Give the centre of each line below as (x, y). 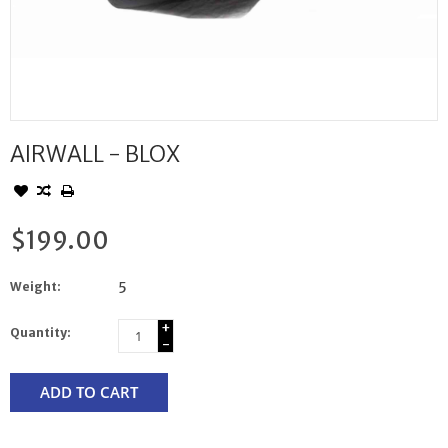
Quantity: (40, 333)
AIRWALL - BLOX (95, 154)
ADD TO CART (89, 392)
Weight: (35, 287)
